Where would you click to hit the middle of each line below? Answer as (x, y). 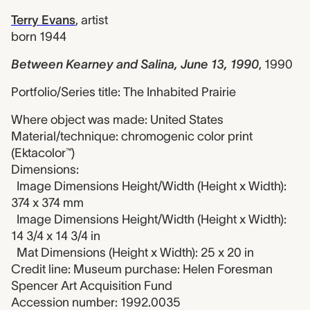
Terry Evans (43, 20)
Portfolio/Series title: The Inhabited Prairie (124, 92)
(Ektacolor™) (43, 153)
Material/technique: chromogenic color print (132, 136)
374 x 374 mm (47, 203)
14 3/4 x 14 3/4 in (56, 236)
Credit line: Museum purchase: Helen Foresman (142, 269)
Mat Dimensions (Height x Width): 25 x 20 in (135, 253)
